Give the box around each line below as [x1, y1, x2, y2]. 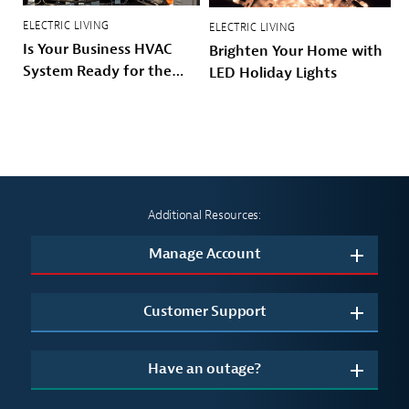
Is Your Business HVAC [23, 40, 173, 59]
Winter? [23, 84, 78, 103]
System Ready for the [23, 62, 172, 81]
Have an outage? [148, 360, 261, 379]
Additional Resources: [148, 207, 261, 224]
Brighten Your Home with [209, 42, 383, 61]
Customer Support [142, 302, 267, 321]
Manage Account [148, 245, 261, 264]
